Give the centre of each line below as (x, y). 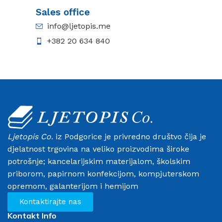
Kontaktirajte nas (50, 201)
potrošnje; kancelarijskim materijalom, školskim (99, 161)
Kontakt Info (32, 215)
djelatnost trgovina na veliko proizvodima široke (98, 149)
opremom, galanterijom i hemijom (73, 186)
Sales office (63, 12)
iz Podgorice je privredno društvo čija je (130, 136)
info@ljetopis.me (79, 26)
